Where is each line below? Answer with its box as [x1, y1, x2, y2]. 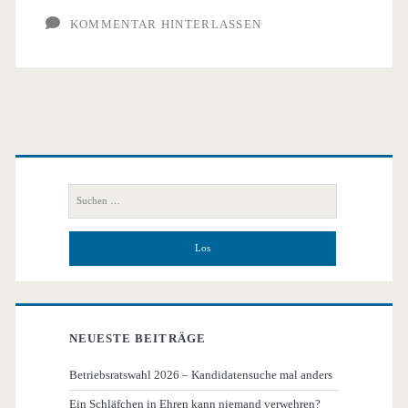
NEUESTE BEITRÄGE [69, 331, 206, 345]
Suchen [68, 184, 106, 199]
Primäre [14, 132, 137, 175]
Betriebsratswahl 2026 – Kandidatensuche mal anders [69, 368, 333, 382]
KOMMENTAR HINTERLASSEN [69, 16, 262, 31]
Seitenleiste [14, 176, 193, 219]
